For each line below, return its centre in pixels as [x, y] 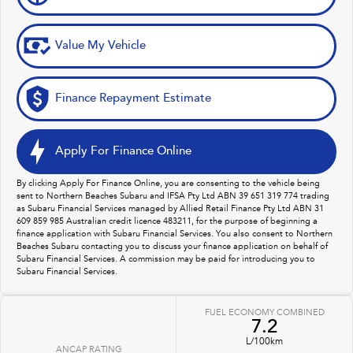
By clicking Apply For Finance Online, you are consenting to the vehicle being [168, 184]
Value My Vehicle [100, 46]
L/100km [264, 342]
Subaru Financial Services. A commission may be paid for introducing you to [166, 259]
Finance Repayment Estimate [133, 98]
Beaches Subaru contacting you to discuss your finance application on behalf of [172, 247]
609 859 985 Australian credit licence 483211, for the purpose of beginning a [167, 221]
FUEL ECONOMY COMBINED [264, 313]
